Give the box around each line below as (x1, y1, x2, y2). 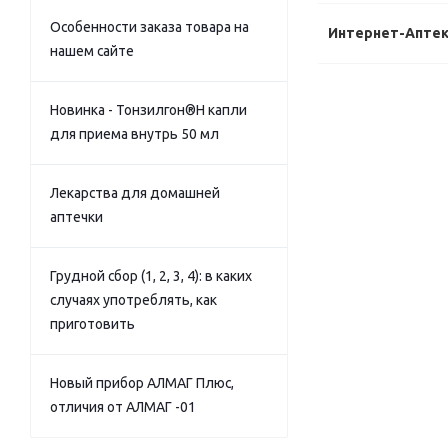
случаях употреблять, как (50, 292, 217, 308)
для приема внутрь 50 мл (50, 126, 219, 142)
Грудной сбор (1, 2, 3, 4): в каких (50, 268, 252, 284)
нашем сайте (50, 43, 134, 59)
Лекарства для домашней (50, 185, 220, 201)
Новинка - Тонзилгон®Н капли (50, 102, 247, 118)
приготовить (50, 316, 135, 332)
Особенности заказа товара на (50, 19, 249, 35)
